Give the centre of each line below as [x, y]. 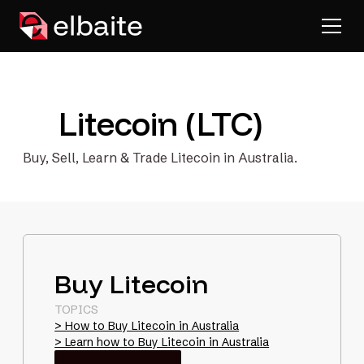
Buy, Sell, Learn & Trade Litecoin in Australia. [160, 158]
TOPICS [77, 310]
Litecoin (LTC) [160, 123]
